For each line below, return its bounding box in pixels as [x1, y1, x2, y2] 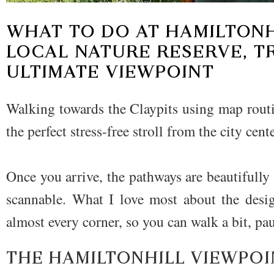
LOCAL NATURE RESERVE [6, 42, 243, 62]
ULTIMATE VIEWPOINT [6, 62, 214, 83]
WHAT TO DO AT [6, 21, 165, 42]
